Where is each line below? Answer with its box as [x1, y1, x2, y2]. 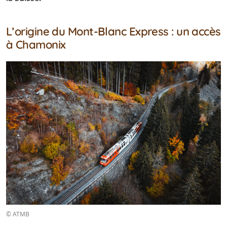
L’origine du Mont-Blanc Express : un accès [6, 24, 221, 39]
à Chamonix [6, 37, 66, 52]
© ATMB [6, 209, 29, 218]
